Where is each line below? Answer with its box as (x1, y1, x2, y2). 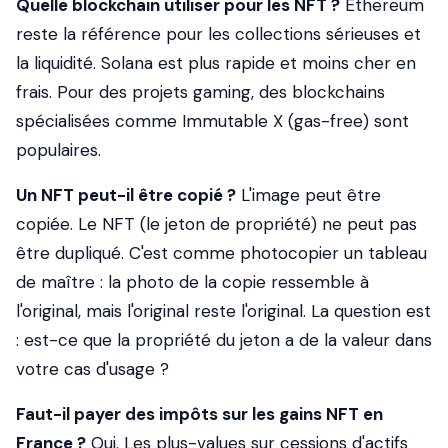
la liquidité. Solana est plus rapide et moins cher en (16, 52, 416, 74)
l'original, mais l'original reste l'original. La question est (16, 300, 431, 322)
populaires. (16, 139, 101, 161)
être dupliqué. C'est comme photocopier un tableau (16, 242, 427, 264)
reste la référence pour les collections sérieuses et (16, 23, 421, 45)
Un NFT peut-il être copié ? (16, 184, 236, 206)
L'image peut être (236, 184, 381, 206)
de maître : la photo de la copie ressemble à (16, 271, 369, 293)
